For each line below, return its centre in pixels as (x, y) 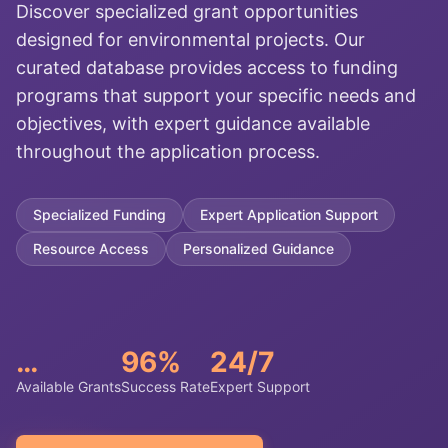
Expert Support (260, 386)
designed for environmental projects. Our (190, 39)
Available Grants (68, 386)
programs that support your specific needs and (216, 95)
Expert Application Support (289, 214)
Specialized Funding (99, 214)
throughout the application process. (168, 151)
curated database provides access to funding (207, 67)
